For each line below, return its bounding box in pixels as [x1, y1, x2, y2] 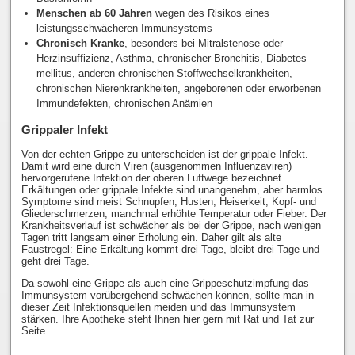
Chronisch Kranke [36, 36, 125, 49]
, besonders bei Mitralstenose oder [124, 36, 284, 49]
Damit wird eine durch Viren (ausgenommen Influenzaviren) [21, 159, 292, 172]
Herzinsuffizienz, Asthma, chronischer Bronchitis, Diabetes [36, 52, 307, 64]
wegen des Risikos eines [152, 6, 270, 19]
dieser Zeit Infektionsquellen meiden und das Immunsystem [21, 300, 296, 313]
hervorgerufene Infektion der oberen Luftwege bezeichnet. [21, 171, 284, 184]
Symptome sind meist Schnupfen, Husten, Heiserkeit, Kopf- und [21, 195, 316, 208]
